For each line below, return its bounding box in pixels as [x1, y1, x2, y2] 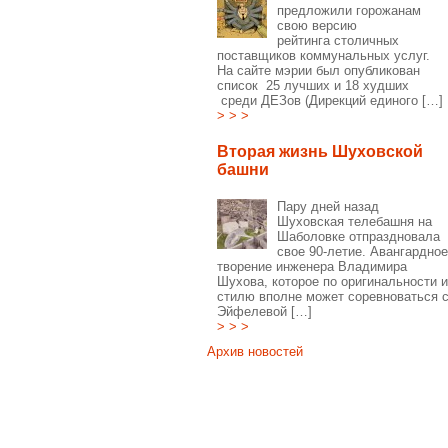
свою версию [277, 18, 357, 33]
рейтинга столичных [277, 33, 399, 48]
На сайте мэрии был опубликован [217, 63, 420, 78]
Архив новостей [207, 344, 303, 359]
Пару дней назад [277, 199, 379, 214]
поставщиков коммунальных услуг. [217, 48, 430, 63]
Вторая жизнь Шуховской [217, 143, 423, 160]
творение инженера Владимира [217, 259, 407, 274]
